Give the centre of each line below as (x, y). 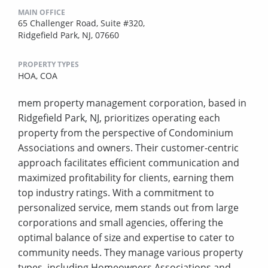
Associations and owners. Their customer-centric (128, 148)
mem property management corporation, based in (132, 103)
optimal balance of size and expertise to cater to (126, 238)
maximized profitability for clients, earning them (126, 178)
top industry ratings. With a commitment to (116, 193)
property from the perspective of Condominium (126, 133)
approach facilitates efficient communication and (129, 163)
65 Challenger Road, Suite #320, (81, 23)
